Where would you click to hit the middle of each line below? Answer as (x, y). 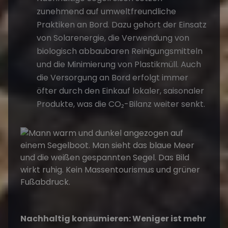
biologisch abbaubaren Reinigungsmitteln (120, 51)
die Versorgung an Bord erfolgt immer (112, 78)
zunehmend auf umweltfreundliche (106, 12)
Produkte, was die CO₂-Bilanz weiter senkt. (121, 104)
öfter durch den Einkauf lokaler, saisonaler (120, 91)
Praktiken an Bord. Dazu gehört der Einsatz (122, 25)
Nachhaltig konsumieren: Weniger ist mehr (113, 219)
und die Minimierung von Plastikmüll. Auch (119, 65)
